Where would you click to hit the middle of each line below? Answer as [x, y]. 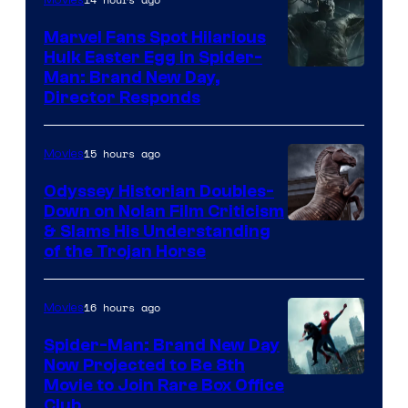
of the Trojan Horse [125, 251]
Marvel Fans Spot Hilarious [155, 37]
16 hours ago [122, 307]
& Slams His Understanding [157, 231]
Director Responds [122, 97]
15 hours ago [122, 153]
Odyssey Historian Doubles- [159, 191]
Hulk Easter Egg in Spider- [153, 57]
